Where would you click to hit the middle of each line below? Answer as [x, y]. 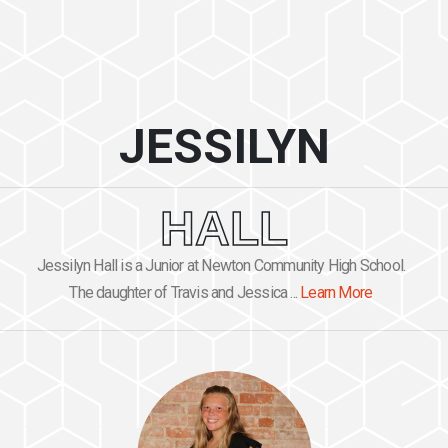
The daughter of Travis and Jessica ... [185, 292]
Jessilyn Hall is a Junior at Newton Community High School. [221, 265]
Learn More [336, 292]
